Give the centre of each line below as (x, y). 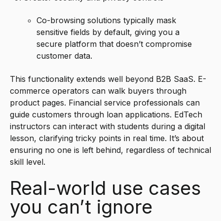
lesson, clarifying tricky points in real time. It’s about (107, 138)
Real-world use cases (105, 188)
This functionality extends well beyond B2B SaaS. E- (108, 79)
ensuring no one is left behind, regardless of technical (110, 150)
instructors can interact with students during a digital (108, 126)
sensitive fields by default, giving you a (108, 32)
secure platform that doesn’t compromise (114, 44)
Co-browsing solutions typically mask (107, 20)
